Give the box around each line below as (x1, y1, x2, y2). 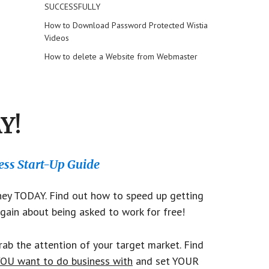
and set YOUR (133, 254, 199, 268)
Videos (44, 32, 69, 43)
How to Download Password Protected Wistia (44, 20, 208, 31)
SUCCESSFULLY (44, 1, 100, 12)
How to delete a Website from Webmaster (44, 51, 198, 62)
